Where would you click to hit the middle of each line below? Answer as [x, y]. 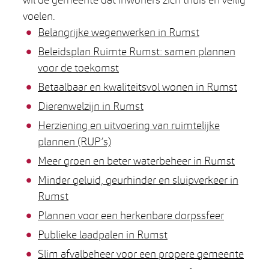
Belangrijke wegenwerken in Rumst [119, 32]
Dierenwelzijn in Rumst [91, 106]
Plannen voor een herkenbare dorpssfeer [131, 215]
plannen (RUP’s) [74, 141]
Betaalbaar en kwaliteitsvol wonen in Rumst [138, 86]
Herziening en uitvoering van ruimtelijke [129, 125]
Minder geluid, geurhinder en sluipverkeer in [138, 180]
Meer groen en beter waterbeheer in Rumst [136, 160]
